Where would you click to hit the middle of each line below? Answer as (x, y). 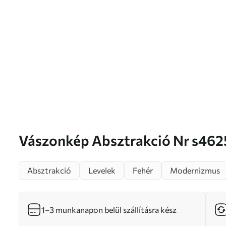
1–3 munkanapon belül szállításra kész (109, 210)
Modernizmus (195, 170)
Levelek (102, 170)
